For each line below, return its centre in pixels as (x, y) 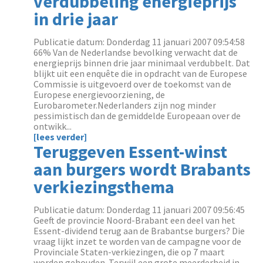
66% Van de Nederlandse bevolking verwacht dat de (136, 52)
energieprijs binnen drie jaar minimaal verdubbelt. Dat (142, 63)
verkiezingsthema (104, 187)
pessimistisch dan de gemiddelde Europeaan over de (137, 116)
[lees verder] (60, 137)
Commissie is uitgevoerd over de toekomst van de (133, 84)
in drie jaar (76, 19)
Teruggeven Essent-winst (131, 151)
